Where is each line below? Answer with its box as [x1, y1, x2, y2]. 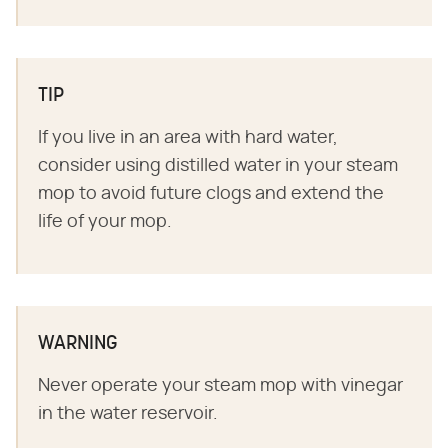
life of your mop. [38, 213, 172, 231]
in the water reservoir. [38, 405, 218, 423]
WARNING [38, 334, 118, 354]
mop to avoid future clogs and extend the [38, 185, 384, 203]
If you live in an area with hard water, [38, 129, 338, 147]
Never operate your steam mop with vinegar [38, 377, 403, 395]
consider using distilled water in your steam [38, 157, 398, 175]
